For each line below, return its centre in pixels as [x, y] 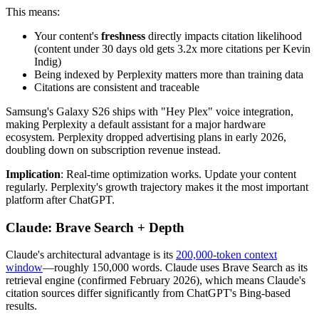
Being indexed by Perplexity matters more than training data [169, 74]
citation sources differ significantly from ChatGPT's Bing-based [148, 293]
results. [21, 306]
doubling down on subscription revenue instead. [113, 150]
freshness [123, 36]
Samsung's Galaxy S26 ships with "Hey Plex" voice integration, [150, 111]
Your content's [68, 36]
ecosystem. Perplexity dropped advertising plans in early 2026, [146, 137]
